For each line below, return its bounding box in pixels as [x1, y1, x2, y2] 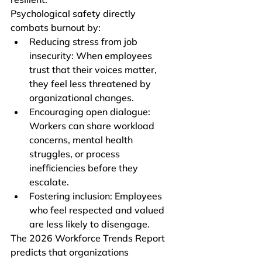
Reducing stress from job [29, 36, 140, 47]
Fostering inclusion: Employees [29, 190, 164, 202]
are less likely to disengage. [29, 218, 150, 230]
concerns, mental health [29, 134, 135, 146]
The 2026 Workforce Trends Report [11, 232, 167, 244]
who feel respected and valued [29, 204, 167, 216]
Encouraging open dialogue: [29, 106, 153, 118]
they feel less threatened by [29, 78, 153, 89]
